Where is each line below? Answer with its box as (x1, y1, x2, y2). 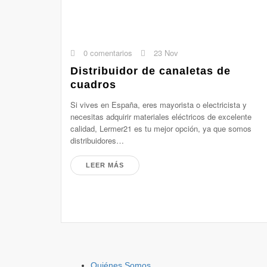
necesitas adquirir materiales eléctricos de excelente (70, 111, 252, 122)
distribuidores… (70, 135, 124, 146)
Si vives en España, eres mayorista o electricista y (70, 99, 247, 110)
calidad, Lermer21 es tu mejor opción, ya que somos (70, 123, 252, 134)
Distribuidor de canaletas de (70, 65, 231, 77)
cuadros (70, 79, 116, 91)
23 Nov (151, 47, 178, 58)
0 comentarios (81, 47, 132, 58)
